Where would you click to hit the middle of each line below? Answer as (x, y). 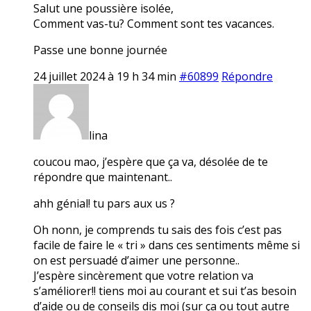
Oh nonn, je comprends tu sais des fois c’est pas (158, 229)
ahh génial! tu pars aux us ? (104, 203)
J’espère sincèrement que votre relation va (143, 275)
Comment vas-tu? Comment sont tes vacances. (154, 23)
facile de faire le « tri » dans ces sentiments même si (167, 245)
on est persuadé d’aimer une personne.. (136, 260)
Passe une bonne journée (100, 50)
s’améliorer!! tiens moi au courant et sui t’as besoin (165, 291)
